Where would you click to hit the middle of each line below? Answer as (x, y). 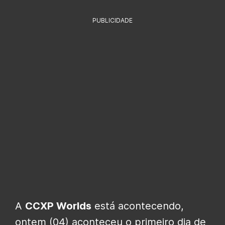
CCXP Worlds (58, 206)
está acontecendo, (138, 206)
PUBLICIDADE (113, 20)
